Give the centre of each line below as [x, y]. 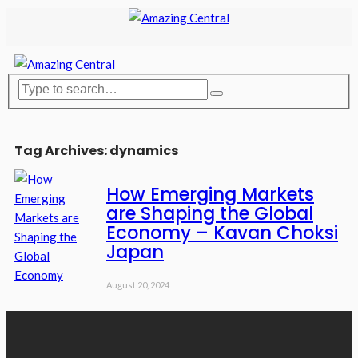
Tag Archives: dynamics [96, 151]
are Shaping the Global [210, 213]
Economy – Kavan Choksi [222, 232]
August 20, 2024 [138, 285]
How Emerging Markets [210, 194]
